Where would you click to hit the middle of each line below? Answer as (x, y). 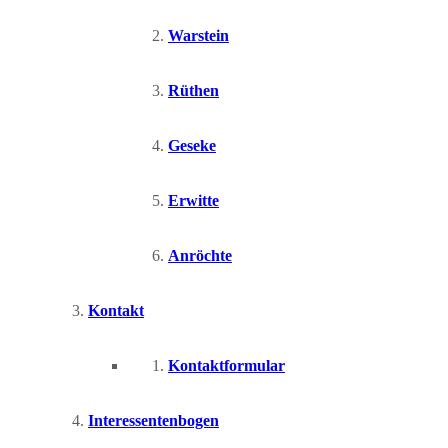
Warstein (198, 35)
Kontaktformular (226, 365)
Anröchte (200, 255)
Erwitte (193, 200)
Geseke (192, 145)
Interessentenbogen (153, 420)
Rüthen (193, 90)
